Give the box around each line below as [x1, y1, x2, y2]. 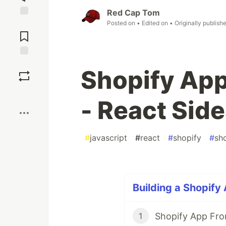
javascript [90, 133, 127, 143]
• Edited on [137, 19, 169, 27]
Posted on [107, 19, 137, 27]
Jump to [11, 19, 38, 28]
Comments [7, 28, 42, 37]
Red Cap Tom [107, 8, 160, 18]
